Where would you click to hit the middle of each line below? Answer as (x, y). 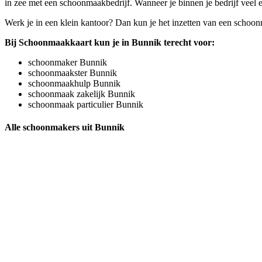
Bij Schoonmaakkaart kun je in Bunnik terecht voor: (110, 42)
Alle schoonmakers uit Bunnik (65, 127)
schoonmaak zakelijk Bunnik (82, 94)
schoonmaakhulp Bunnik (74, 83)
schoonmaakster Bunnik (73, 73)
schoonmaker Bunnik (68, 62)
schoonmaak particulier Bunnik (86, 104)
